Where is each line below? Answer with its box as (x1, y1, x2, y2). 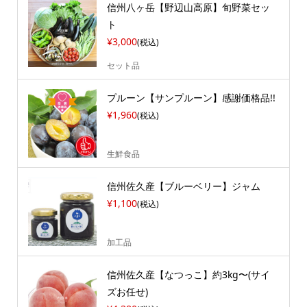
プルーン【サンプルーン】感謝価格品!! (106, 91, 275, 105)
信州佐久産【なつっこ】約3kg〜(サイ (106, 268, 270, 282)
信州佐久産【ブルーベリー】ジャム (106, 180, 260, 193)
